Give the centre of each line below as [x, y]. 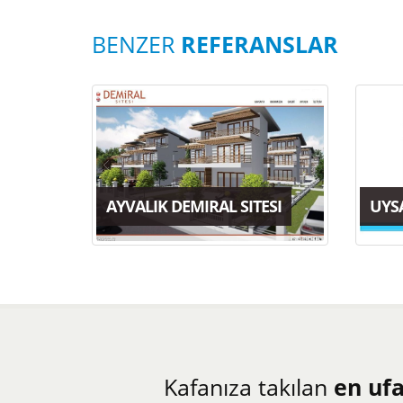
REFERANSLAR [260, 44]
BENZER [136, 44]
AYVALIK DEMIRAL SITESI [194, 206]
